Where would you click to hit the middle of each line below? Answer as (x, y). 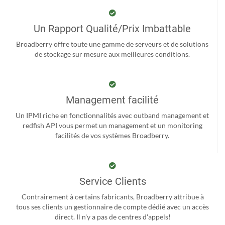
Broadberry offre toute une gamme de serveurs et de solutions (112, 44)
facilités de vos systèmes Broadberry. (112, 135)
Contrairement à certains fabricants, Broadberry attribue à (113, 196)
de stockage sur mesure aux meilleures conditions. (112, 54)
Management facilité (112, 100)
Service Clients (113, 181)
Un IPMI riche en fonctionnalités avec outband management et (112, 115)
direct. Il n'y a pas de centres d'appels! (113, 216)
